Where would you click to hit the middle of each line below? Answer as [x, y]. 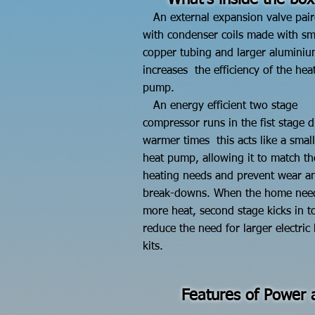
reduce [161, 229]
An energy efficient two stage [220, 106]
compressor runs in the [201, 124]
